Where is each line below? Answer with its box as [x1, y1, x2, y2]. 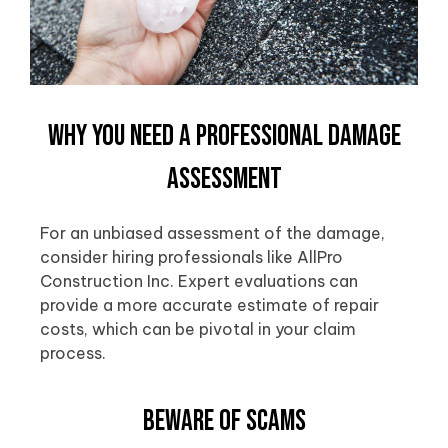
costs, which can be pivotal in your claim [40, 319, 356, 340]
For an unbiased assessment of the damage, [40, 223, 385, 244]
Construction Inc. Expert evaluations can [40, 271, 358, 292]
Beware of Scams [142, 403, 306, 439]
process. [40, 343, 106, 364]
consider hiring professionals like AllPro [40, 247, 343, 268]
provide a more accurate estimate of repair [40, 295, 379, 316]
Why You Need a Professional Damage [47, 119, 401, 155]
